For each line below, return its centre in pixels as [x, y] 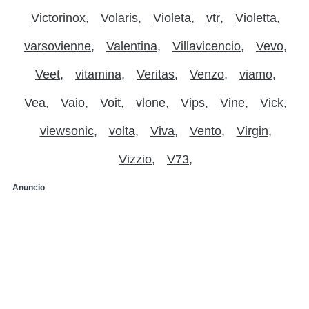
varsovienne [58, 46]
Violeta [172, 18]
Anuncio [29, 187]
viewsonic [67, 131]
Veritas [156, 74]
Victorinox [58, 18]
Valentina [132, 46]
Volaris [119, 18]
